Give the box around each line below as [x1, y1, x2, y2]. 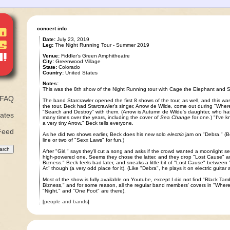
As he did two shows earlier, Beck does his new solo [42, 131, 167, 137]
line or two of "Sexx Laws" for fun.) [42, 137, 124, 143]
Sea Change [160, 114, 190, 120]
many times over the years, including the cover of [42, 114, 160, 120]
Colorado [56, 64, 80, 70]
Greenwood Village [53, 59, 101, 64]
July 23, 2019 [55, 36, 89, 42]
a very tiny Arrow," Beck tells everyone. [42, 120, 133, 126]
